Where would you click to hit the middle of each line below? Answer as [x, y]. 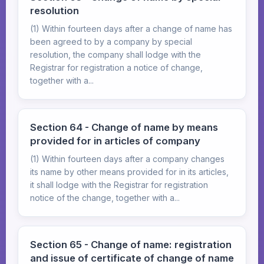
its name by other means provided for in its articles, [129, 172]
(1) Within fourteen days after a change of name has [131, 29]
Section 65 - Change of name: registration [131, 245]
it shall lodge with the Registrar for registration [119, 185]
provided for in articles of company [115, 141]
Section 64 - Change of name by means [124, 127]
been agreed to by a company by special [111, 42]
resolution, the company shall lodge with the [115, 55]
